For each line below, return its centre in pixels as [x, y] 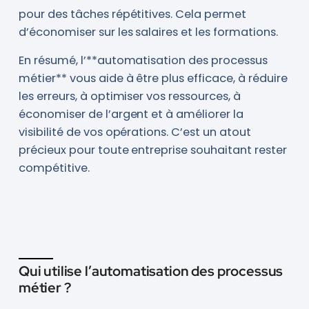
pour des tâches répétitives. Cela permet [132, 14]
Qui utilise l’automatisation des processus [151, 271]
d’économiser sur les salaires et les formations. [148, 32]
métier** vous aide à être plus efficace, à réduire [153, 79]
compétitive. [54, 168]
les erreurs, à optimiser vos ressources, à [130, 97]
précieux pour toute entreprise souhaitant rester [152, 150]
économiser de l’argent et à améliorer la [131, 114]
